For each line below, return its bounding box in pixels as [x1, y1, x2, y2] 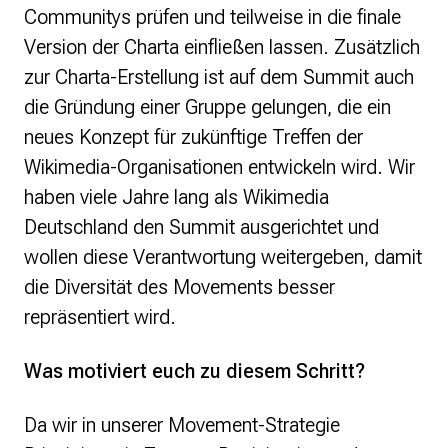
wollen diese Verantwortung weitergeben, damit [24, 245, 422, 270]
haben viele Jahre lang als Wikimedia [24, 185, 329, 210]
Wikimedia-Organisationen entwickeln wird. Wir [24, 155, 415, 180]
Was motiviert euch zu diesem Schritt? [24, 359, 365, 384]
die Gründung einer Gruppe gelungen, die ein [24, 95, 391, 120]
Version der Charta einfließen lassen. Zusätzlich [24, 35, 420, 60]
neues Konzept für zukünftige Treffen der [24, 125, 363, 150]
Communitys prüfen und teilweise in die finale [24, 5, 401, 30]
